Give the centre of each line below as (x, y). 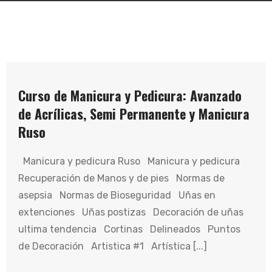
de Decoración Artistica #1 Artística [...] (113, 246)
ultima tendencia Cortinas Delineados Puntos (129, 229)
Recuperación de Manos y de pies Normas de (121, 178)
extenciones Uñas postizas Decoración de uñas (131, 212)
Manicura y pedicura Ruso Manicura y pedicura (131, 161)
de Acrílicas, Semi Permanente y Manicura (134, 114)
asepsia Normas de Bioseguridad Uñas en (117, 195)
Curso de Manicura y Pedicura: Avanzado (130, 95)
